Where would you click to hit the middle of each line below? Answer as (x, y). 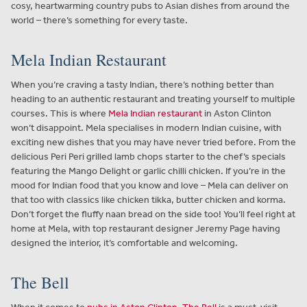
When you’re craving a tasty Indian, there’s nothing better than (143, 84)
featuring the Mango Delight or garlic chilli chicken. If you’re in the (148, 171)
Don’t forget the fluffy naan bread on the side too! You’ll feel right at (153, 214)
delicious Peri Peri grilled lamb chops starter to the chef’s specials (148, 156)
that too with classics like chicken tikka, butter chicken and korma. (148, 199)
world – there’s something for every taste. (99, 20)
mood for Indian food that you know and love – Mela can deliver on (150, 185)
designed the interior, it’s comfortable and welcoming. (124, 243)
